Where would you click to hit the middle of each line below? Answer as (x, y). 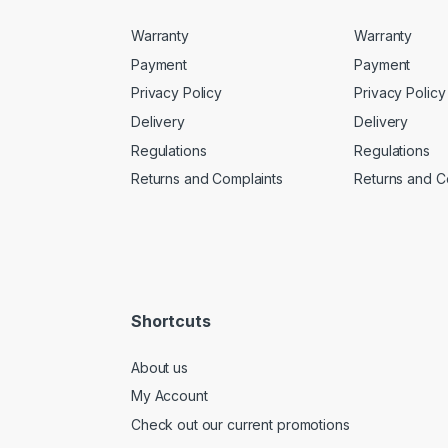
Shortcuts (171, 321)
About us (159, 367)
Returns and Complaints (207, 179)
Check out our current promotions (240, 425)
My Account (169, 396)
